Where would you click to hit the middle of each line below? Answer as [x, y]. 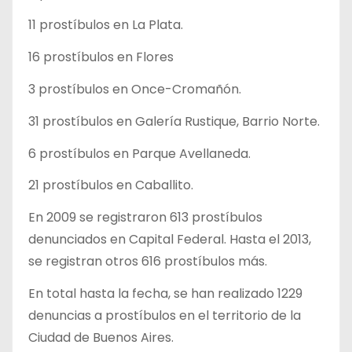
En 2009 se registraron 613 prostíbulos [145, 218]
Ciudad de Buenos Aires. [101, 338]
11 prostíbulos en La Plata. [106, 25]
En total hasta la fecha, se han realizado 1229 [165, 294]
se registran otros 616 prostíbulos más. [148, 262]
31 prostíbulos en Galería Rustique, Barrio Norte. [174, 121]
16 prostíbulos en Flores [101, 57]
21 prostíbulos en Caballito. [111, 185]
